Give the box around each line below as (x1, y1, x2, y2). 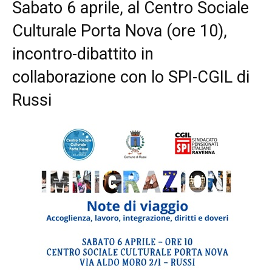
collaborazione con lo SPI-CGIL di (12, 67, 250, 87)
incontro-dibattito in (12, 44, 154, 64)
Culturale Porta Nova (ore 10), (12, 21, 231, 41)
